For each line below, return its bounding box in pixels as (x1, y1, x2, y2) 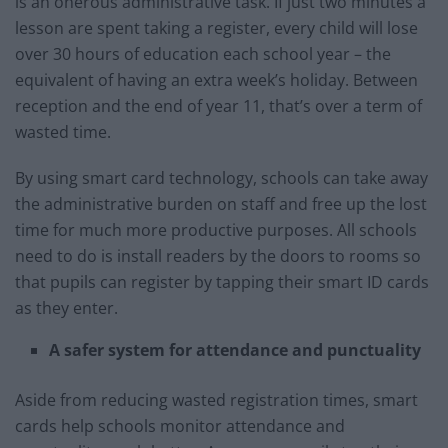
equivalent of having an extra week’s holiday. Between (15, 68, 418, 91)
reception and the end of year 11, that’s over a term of (15, 94, 422, 117)
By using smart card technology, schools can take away (15, 166, 428, 189)
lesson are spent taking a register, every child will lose (15, 16, 418, 39)
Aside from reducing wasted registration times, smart (15, 388, 418, 411)
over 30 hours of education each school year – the (15, 42, 391, 65)
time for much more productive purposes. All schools (15, 218, 417, 241)
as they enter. (15, 296, 118, 319)
